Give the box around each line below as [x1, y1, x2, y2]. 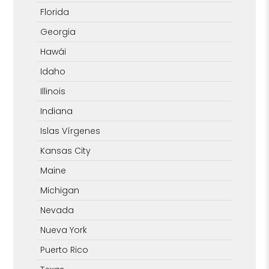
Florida [40, 5, 70, 18]
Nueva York [40, 223, 88, 236]
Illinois [40, 85, 66, 97]
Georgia [40, 25, 76, 38]
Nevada [40, 204, 74, 216]
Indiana [40, 104, 73, 117]
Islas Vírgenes [40, 124, 101, 137]
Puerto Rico [40, 243, 89, 256]
